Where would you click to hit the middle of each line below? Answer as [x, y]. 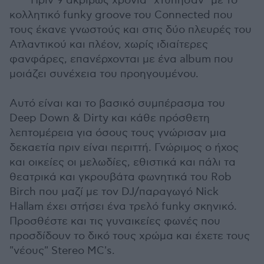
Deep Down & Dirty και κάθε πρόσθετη [110, 118]
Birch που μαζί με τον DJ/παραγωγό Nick [114, 192]
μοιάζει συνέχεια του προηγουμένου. [104, 74]
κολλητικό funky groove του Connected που [121, 15]
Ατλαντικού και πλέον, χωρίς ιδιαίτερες [109, 44]
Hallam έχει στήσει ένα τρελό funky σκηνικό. [123, 206]
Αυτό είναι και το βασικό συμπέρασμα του [117, 103]
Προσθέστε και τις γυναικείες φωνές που [115, 221]
